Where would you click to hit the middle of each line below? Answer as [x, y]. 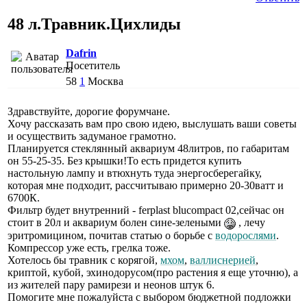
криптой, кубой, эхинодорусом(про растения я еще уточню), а [153, 272]
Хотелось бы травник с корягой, [84, 260]
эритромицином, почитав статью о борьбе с [111, 235]
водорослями [246, 235]
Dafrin [81, 53]
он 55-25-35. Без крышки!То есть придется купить [124, 160]
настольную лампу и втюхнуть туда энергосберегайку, [135, 173]
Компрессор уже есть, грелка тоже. [89, 247]
